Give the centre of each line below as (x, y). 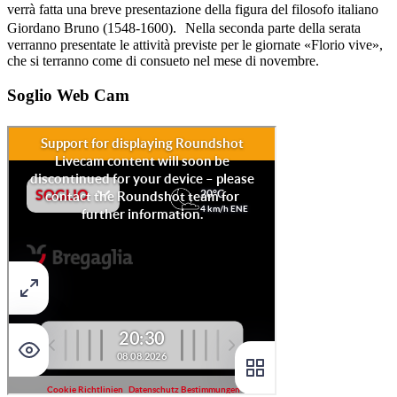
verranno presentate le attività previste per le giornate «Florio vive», (195, 45)
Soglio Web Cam (68, 95)
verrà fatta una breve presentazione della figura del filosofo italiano (193, 10)
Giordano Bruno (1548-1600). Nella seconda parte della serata (184, 28)
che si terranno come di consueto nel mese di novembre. (163, 61)
